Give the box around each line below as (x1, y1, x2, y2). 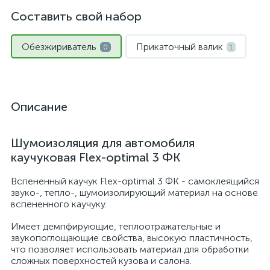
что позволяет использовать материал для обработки (11, 243, 249, 255)
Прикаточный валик (136, 41, 223, 52)
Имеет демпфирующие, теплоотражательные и (11, 221, 221, 232)
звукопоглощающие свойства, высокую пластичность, (11, 232, 253, 243)
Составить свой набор (11, 9, 142, 24)
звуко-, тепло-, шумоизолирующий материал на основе (11, 187, 258, 198)
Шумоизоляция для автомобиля (11, 136, 195, 150)
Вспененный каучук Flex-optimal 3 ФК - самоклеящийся (11, 175, 259, 187)
